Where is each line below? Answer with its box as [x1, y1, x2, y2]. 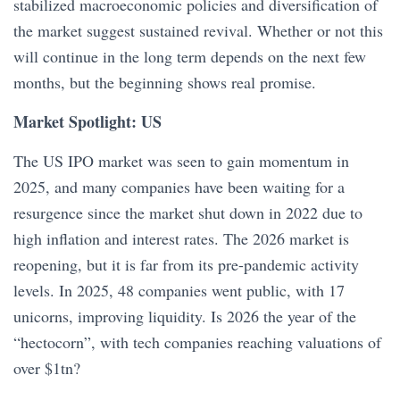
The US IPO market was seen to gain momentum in [13, 150, 349, 171]
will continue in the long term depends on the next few [13, 46, 366, 67]
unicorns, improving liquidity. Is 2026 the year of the [13, 305, 356, 327]
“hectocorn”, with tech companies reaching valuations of [13, 331, 381, 353]
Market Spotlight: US [13, 110, 167, 133]
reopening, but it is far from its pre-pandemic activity [13, 254, 359, 275]
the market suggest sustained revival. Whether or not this [13, 20, 383, 41]
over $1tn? [13, 357, 80, 379]
